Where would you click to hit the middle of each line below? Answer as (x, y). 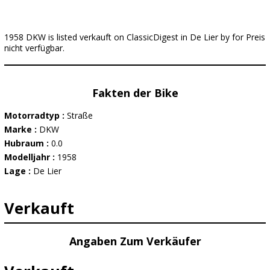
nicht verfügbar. (34, 48)
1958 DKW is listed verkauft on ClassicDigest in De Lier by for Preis (135, 37)
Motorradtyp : (36, 115)
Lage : (19, 171)
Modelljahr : (31, 157)
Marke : (22, 129)
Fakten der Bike (135, 93)
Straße (80, 115)
